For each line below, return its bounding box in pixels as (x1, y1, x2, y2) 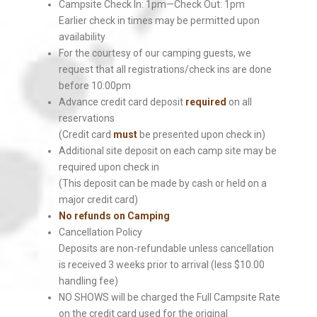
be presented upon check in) (137, 129, 265, 140)
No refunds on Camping (58, 210, 170, 221)
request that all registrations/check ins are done (58, 64, 272, 75)
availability (58, 31, 105, 42)
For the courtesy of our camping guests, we (58, 47, 251, 59)
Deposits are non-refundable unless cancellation (58, 243, 274, 254)
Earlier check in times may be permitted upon (58, 15, 260, 26)
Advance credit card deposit (58, 96, 185, 108)
